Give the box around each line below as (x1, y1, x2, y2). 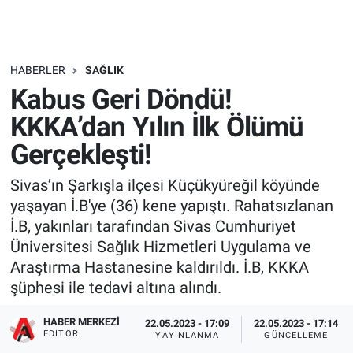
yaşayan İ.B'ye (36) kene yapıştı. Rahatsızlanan (9, 196, 333, 216)
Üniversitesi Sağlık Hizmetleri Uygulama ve (9, 237, 311, 257)
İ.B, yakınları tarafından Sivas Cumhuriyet (9, 217, 296, 236)
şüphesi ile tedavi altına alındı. (9, 278, 221, 298)
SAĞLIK (84, 64, 124, 77)
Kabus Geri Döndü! (9, 83, 232, 116)
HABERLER (9, 64, 65, 77)
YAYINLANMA (155, 330, 220, 341)
